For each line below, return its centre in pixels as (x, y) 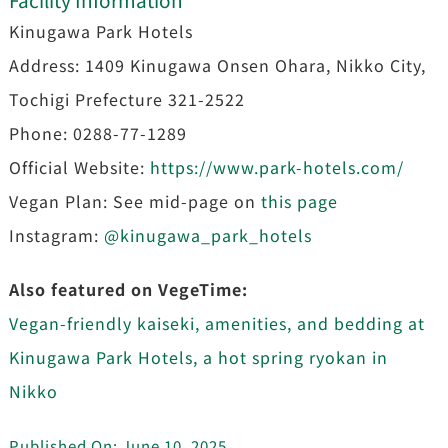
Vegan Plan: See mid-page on (134, 200)
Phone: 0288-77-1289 (97, 132)
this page (299, 200)
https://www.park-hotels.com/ (276, 166)
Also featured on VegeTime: (128, 288)
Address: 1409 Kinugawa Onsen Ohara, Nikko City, (217, 64)
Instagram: (56, 234)
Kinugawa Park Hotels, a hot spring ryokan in (198, 356)
